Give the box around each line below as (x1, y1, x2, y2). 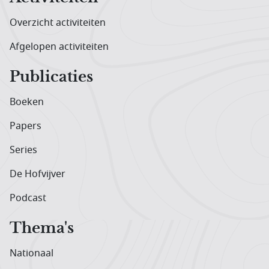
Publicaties (10, 67, 93, 86)
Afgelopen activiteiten (10, 39, 109, 54)
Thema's (10, 219, 74, 237)
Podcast (10, 190, 46, 205)
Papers (10, 118, 41, 133)
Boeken (10, 94, 44, 109)
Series (10, 142, 37, 157)
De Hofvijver (10, 166, 65, 181)
